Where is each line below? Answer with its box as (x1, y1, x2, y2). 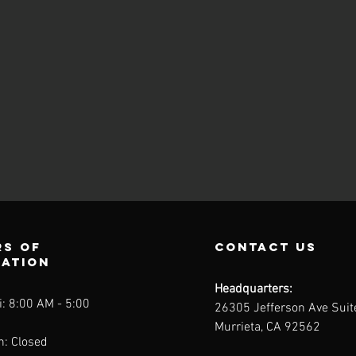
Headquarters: (214, 281, 296, 297)
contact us (214, 239, 317, 254)
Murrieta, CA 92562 (214, 319, 320, 335)
